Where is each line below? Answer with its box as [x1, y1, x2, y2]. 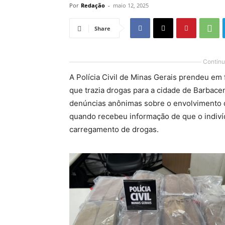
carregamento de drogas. [69, 125, 159, 134]
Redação [81, 2, 105, 9]
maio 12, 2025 [113, 2, 149, 9]
